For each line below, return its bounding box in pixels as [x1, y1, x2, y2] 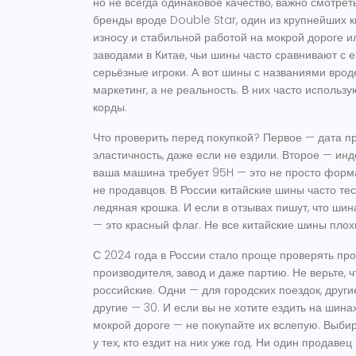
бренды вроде [93, 12, 170, 28]
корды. [93, 99, 127, 115]
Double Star [170, 12, 236, 28]
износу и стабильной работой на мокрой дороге [93, 29, 343, 45]
